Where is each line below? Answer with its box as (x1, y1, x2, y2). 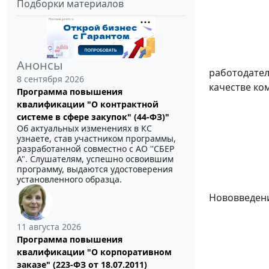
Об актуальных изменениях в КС (17, 122, 152, 134)
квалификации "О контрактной (17, 98, 159, 110)
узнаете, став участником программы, (17, 133, 176, 145)
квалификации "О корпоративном (17, 246, 172, 258)
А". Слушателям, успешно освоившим (17, 153, 174, 165)
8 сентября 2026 (17, 73, 84, 85)
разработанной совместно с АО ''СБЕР (17, 143, 174, 155)
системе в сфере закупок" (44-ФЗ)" (17, 111, 169, 123)
